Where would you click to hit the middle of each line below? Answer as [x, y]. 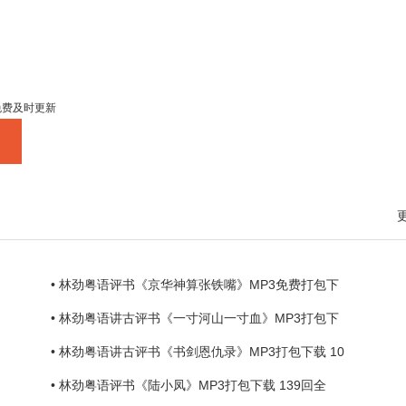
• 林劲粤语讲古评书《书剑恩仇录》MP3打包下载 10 [198, 352]
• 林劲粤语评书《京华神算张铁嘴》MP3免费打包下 [195, 285]
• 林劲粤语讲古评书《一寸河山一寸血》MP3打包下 [195, 318]
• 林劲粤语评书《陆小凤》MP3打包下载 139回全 [188, 385]
